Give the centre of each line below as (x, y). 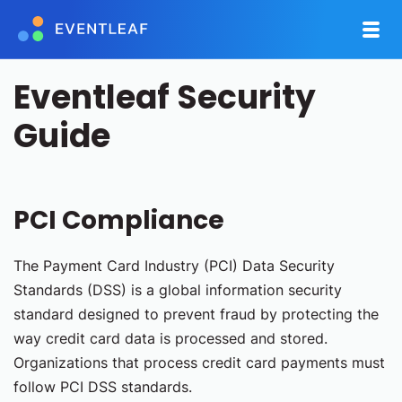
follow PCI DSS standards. (103, 387)
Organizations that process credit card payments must (199, 363)
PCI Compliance (119, 220)
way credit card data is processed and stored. (170, 338)
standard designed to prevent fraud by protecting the (196, 314)
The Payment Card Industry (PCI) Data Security (174, 266)
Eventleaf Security (165, 97)
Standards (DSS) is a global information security (178, 290)
